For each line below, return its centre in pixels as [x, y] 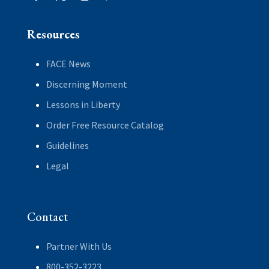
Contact [47, 216]
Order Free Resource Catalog [105, 125]
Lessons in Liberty [83, 104]
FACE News [68, 63]
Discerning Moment [86, 84]
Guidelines [67, 145]
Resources [53, 34]
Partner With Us [79, 246]
